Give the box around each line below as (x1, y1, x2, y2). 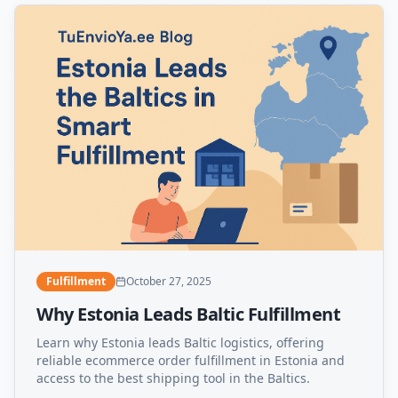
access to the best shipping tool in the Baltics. (36, 369, 310, 386)
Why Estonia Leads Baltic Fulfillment (36, 301, 340, 326)
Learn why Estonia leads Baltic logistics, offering (36, 333, 324, 351)
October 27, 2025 (126, 273, 211, 289)
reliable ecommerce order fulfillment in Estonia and (36, 351, 345, 369)
